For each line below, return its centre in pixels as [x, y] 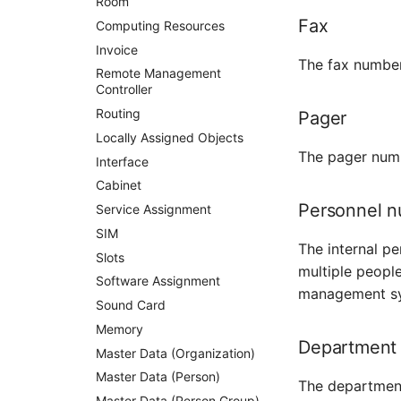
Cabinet [119, 185]
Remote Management [159, 73]
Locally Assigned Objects [170, 137]
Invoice [117, 49]
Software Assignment [158, 281]
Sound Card [131, 305]
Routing [119, 113]
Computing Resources [161, 25]
